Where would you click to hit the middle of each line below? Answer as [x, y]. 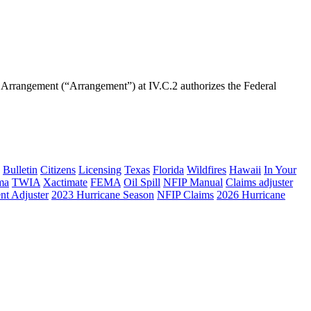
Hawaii [245, 170]
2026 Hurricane [251, 195]
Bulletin [20, 170]
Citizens [58, 170]
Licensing [100, 170]
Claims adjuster [259, 183]
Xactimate [65, 183]
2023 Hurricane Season [103, 195]
